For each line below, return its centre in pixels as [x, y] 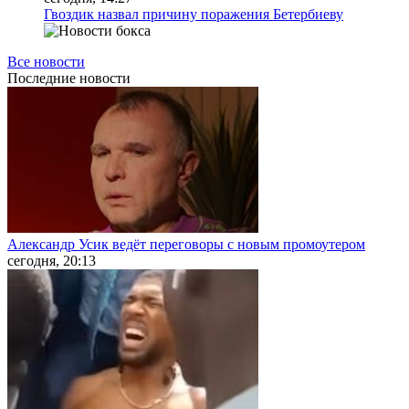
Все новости [46, 61]
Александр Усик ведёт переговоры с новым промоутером [186, 244]
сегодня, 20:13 [52, 260]
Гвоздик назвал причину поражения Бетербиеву [194, 14]
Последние [42, 78]
